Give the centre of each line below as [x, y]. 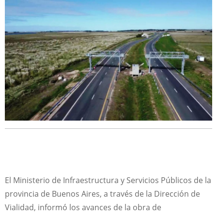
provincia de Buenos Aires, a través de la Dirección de [102, 194]
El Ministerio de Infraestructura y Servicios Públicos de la [108, 180]
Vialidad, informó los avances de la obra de [83, 207]
